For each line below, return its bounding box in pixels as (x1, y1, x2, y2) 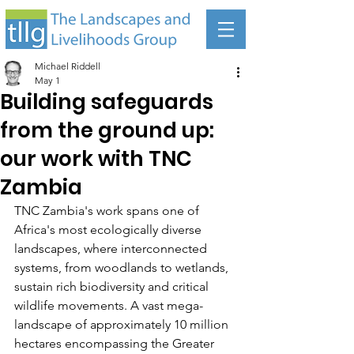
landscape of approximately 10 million (14, 317, 232, 332)
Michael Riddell (35, 60, 100, 72)
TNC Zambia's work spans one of (14, 203, 202, 218)
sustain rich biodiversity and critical (14, 279, 212, 294)
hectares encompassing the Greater (14, 336, 217, 351)
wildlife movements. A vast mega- (14, 298, 203, 313)
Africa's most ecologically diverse (14, 222, 205, 237)
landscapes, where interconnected (14, 241, 210, 256)
